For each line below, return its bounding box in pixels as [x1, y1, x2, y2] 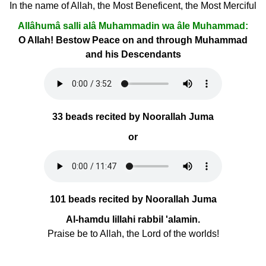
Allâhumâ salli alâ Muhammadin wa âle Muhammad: [18, 21, 248, 31]
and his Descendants [85, 49, 181, 59]
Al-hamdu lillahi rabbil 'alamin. [66, 214, 200, 224]
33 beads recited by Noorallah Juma [52, 112, 214, 122]
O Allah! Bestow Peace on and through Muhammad [18, 35, 248, 45]
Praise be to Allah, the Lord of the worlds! [47, 229, 219, 239]
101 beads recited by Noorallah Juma [49, 194, 217, 204]
